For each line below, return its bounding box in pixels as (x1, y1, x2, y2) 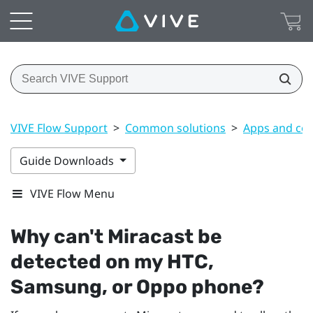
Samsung (10, 275, 102, 298)
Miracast (108, 224, 194, 248)
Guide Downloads (20, 152, 117, 168)
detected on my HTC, (10, 249, 214, 273)
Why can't (10, 224, 108, 248)
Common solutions (125, 119, 226, 136)
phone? (187, 275, 264, 298)
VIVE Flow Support (10, 119, 108, 136)
